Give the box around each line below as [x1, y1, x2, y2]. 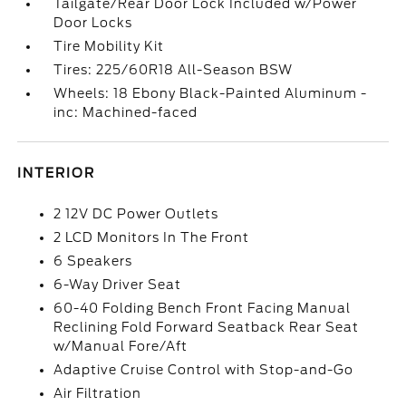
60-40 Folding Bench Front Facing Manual [53, 301, 352, 315]
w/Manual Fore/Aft [53, 339, 188, 353]
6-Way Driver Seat [53, 277, 182, 292]
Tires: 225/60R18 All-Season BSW [53, 63, 294, 77]
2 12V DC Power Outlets [53, 207, 219, 221]
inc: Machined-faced [53, 105, 198, 120]
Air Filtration [53, 386, 142, 401]
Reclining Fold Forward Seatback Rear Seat [53, 320, 360, 334]
